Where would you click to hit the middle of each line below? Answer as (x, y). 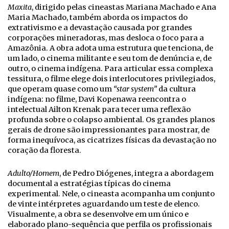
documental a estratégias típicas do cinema (89, 183)
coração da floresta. (44, 150)
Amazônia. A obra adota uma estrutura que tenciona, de (110, 48)
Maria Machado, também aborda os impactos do (98, 17)
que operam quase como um (61, 89)
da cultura (176, 89)
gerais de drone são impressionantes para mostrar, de (109, 130)
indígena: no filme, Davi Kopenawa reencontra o (97, 99)
